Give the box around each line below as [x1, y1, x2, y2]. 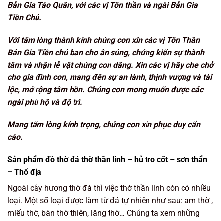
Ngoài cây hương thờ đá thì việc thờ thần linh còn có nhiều [7, 183, 211, 193]
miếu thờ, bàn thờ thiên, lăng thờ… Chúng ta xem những [7, 208, 200, 218]
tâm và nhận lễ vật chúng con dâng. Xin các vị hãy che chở [7, 60, 213, 70]
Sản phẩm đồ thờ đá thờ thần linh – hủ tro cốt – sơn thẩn [7, 154, 207, 164]
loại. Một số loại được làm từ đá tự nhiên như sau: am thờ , [7, 195, 213, 205]
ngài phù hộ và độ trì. [7, 97, 84, 107]
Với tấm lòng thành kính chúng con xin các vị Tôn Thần [7, 36, 200, 45]
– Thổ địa [7, 167, 41, 177]
